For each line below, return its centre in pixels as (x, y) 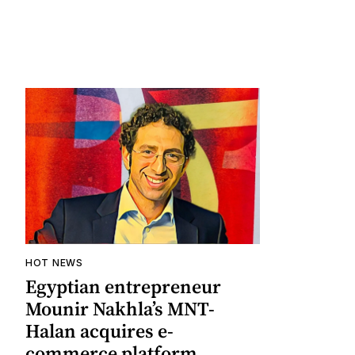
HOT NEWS (54, 263)
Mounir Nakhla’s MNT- (120, 309)
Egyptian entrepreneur (123, 287)
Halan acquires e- (99, 331)
